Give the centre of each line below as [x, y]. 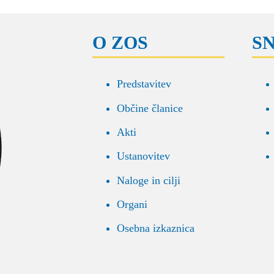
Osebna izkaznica [156, 228]
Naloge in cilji [149, 180]
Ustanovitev [144, 156]
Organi [132, 204]
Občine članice [150, 108]
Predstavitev [144, 84]
